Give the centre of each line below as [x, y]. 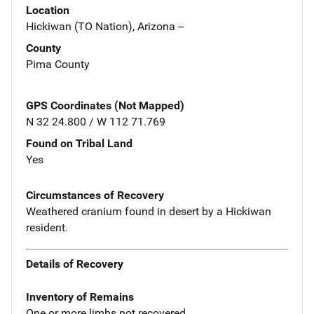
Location [48, 10]
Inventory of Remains [80, 297]
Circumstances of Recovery [95, 195]
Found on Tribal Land [79, 143]
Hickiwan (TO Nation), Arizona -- [105, 26]
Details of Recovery [75, 264]
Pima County [58, 64]
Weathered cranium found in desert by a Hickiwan [149, 211]
